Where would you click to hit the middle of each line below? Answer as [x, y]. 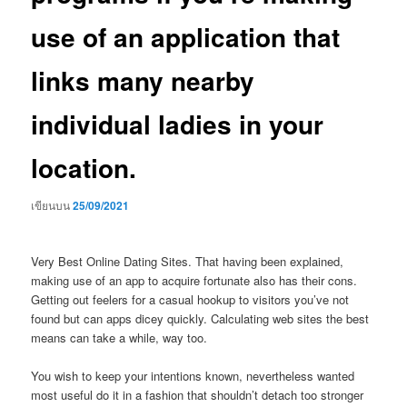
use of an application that [186, 36]
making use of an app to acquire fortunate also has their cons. [194, 281]
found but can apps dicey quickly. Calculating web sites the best [200, 319]
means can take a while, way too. [119, 338]
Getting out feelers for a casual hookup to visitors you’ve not [190, 300]
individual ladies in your [178, 124]
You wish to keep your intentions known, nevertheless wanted [193, 376]
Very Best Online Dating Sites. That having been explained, [188, 262]
